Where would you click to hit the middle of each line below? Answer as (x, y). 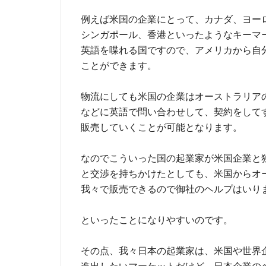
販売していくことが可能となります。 (161, 127)
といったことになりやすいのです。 (157, 220)
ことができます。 (119, 66)
